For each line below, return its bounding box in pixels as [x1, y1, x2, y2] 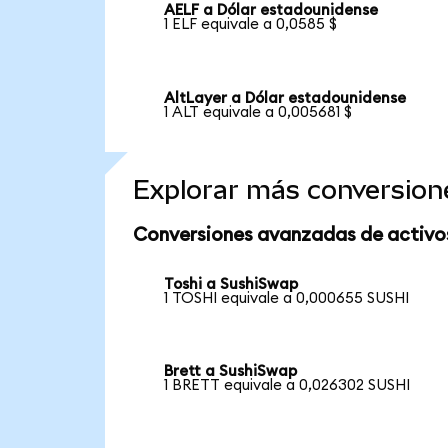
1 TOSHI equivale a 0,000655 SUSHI [164, 290, 410, 306]
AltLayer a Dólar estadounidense [164, 91, 407, 107]
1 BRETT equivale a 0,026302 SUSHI [164, 378, 411, 394]
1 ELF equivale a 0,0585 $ [164, 17, 338, 33]
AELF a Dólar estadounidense [164, 3, 379, 19]
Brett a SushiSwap [164, 364, 298, 380]
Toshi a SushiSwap [164, 276, 299, 292]
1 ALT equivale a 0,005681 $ [164, 105, 353, 121]
